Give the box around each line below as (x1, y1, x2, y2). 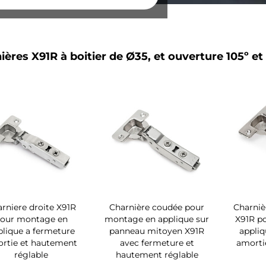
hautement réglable (115, 249, 198, 261)
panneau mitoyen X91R (109, 226, 205, 237)
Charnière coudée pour (109, 202, 205, 213)
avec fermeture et (119, 237, 194, 249)
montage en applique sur (104, 214, 210, 225)
